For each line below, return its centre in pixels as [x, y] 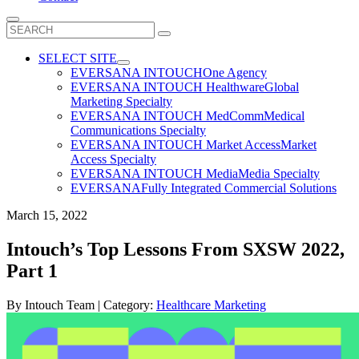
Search [23, 28]
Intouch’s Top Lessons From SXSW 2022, [175, 249]
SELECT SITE [78, 58]
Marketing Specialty [121, 101]
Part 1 [32, 270]
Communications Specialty [138, 130]
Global [282, 87]
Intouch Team [60, 305]
